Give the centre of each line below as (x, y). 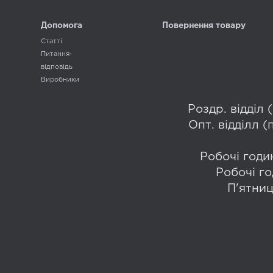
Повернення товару (204, 26)
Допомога (62, 26)
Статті (51, 41)
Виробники (60, 80)
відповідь (57, 67)
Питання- (56, 54)
